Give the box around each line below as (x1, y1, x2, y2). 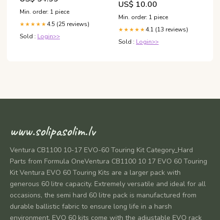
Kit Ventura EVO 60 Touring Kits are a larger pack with (10, 167, 181, 177)
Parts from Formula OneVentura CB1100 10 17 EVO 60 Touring (10, 156, 207, 166)
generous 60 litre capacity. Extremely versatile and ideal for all (10, 179, 206, 189)
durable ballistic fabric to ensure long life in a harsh (10, 201, 172, 211)
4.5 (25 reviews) (47, 20, 89, 28)
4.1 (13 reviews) (145, 25, 188, 33)
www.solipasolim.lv (10, 121, 95, 140)
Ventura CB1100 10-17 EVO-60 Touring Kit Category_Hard (10, 145, 193, 155)
